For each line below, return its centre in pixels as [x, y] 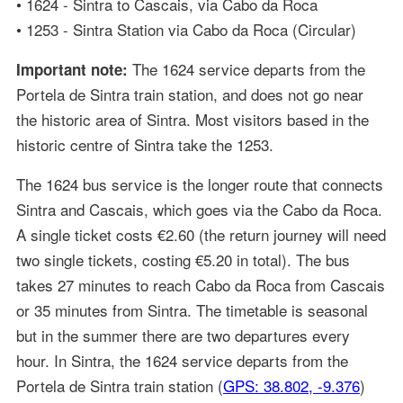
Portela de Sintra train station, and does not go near [189, 94]
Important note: [72, 70]
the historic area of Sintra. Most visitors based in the [192, 120]
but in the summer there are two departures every [183, 336]
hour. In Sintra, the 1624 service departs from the [182, 361]
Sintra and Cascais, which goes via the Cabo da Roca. [199, 210]
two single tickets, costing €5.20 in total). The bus [183, 260]
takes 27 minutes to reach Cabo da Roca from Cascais [200, 285]
